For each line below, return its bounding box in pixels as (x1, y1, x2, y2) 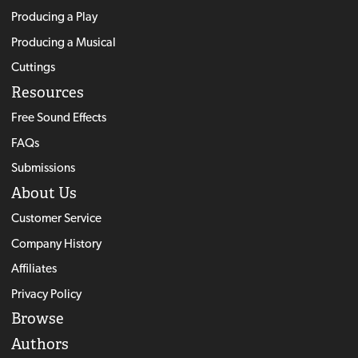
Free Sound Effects (10, 109, 106, 125)
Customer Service (10, 210, 101, 226)
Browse (10, 308, 64, 329)
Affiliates (10, 261, 57, 276)
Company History (10, 235, 101, 251)
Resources (10, 82, 84, 102)
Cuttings (10, 59, 55, 75)
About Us (10, 182, 77, 203)
